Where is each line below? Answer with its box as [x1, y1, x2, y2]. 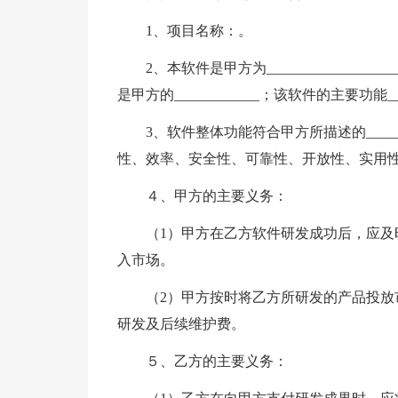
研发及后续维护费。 [116, 316, 245, 331]
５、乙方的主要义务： [145, 354, 288, 369]
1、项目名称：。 [145, 23, 252, 38]
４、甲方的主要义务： [145, 188, 288, 203]
